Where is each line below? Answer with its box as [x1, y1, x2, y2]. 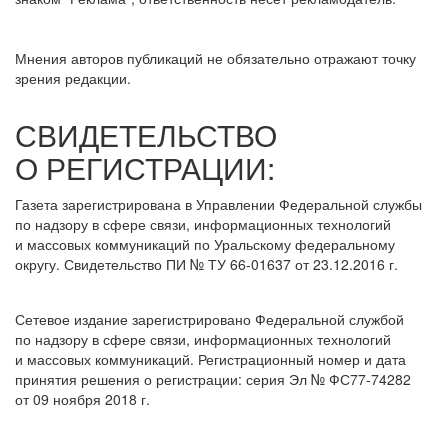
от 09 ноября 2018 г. [15, 389, 150, 410]
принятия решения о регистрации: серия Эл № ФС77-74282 [15, 369, 411, 390]
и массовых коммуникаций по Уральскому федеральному [15, 234, 395, 255]
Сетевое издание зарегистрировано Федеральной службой [15, 309, 404, 330]
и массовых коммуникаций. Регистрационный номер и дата [15, 349, 406, 370]
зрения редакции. [15, 68, 131, 89]
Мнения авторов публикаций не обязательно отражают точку [15, 48, 416, 69]
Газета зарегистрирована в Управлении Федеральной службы [15, 194, 422, 215]
